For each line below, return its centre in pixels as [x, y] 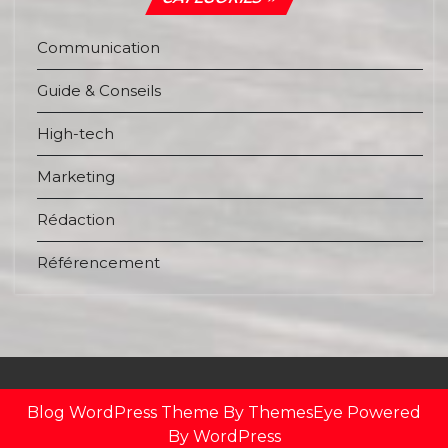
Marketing [76, 177]
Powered [384, 412]
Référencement [98, 263]
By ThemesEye [283, 412]
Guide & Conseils [99, 91]
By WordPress [224, 436]
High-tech [75, 134]
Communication [98, 48]
